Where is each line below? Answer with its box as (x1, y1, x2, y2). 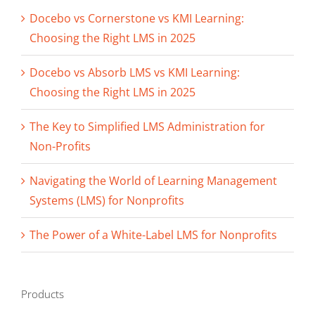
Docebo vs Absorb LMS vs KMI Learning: (30, 65, 240, 81)
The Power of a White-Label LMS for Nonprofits (30, 227, 277, 243)
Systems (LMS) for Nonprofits (30, 193, 184, 209)
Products (21, 287, 64, 302)
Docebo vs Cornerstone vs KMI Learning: (30, 11, 244, 27)
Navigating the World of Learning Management (30, 173, 277, 189)
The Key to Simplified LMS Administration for (30, 119, 265, 135)
